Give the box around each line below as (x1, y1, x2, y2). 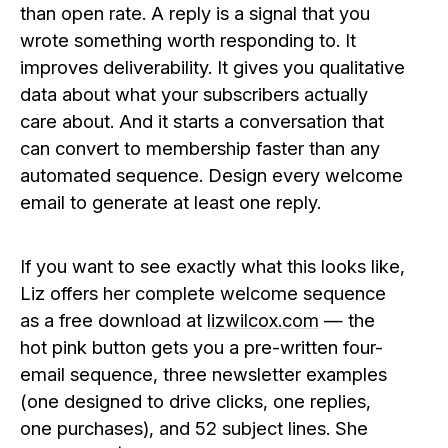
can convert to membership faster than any (20, 137, 380, 159)
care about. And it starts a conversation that (20, 110, 384, 132)
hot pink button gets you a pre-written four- (20, 335, 383, 358)
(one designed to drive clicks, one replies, (20, 389, 371, 412)
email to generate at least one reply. (20, 191, 321, 213)
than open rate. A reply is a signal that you (20, 2, 370, 24)
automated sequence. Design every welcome (20, 164, 403, 186)
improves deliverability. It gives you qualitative (20, 56, 405, 78)
